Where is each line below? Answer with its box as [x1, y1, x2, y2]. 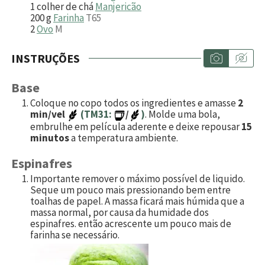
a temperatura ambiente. [69, 131, 178, 144]
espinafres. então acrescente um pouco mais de [30, 217, 231, 231]
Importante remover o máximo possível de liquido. [30, 172, 245, 186]
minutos [30, 131, 69, 144]
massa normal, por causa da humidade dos [30, 206, 209, 219]
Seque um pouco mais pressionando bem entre [30, 183, 231, 197]
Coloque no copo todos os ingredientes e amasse [30, 96, 238, 109]
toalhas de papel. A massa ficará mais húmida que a [30, 195, 244, 208]
